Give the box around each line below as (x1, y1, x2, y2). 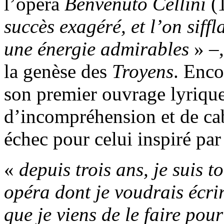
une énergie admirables (4, 38, 189, 60)
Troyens (112, 60, 173, 82)
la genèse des (4, 60, 112, 82)
